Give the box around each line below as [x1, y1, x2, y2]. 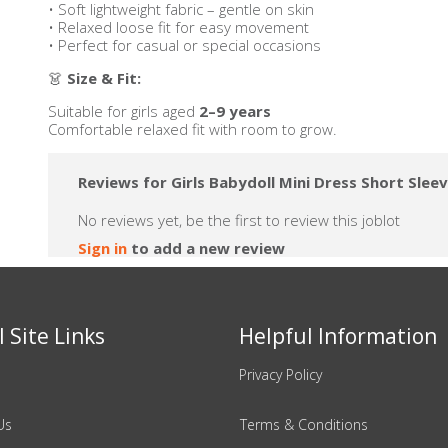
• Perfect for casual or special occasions [48, 35, 321, 55]
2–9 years [199, 101, 271, 121]
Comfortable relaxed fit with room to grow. [48, 119, 337, 139]
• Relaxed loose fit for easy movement [48, 17, 309, 37]
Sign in [78, 238, 127, 258]
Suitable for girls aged [48, 101, 199, 121]
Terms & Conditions [240, 415, 368, 434]
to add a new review [127, 238, 285, 258]
